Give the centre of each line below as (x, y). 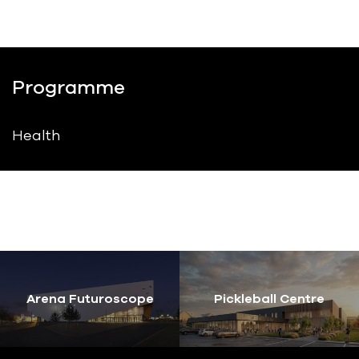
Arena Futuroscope (90, 299)
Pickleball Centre (269, 299)
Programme (69, 88)
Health (36, 136)
